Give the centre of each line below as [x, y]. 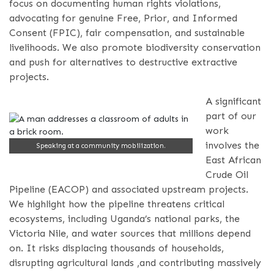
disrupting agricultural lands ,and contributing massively [135, 262]
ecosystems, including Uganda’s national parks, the [124, 218]
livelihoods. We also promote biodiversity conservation [135, 47]
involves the [232, 145]
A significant [233, 101]
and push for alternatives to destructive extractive [123, 62]
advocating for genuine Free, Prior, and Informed [123, 18]
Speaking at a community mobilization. [101, 145]
